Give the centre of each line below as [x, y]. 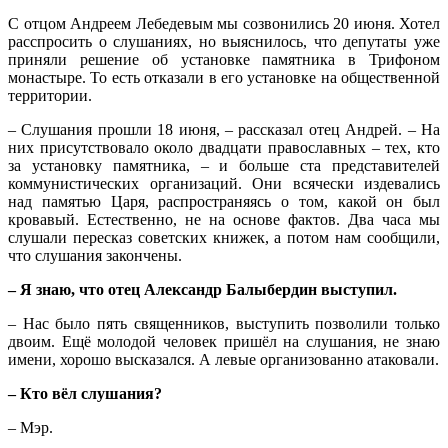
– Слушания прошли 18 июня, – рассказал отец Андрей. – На [224, 129]
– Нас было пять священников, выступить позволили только [224, 323]
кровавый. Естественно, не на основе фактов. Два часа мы [224, 219]
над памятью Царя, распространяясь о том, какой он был [224, 201]
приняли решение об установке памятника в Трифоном [224, 59]
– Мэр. [30, 427]
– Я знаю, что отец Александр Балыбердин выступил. [202, 289]
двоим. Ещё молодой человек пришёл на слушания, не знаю [224, 341]
